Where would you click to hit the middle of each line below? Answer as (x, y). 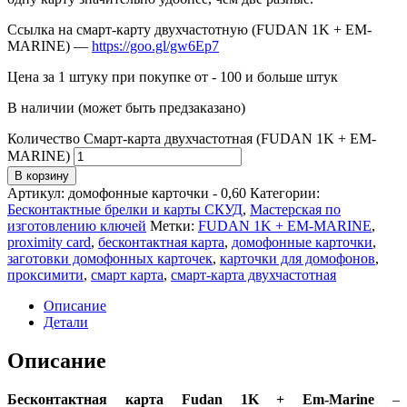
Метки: (174, 226)
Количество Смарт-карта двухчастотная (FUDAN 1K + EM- (192, 139)
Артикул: (38, 194)
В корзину (42, 176)
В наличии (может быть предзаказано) (126, 108)
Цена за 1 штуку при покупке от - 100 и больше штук (173, 77)
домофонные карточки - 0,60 (157, 194)
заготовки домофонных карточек (110, 259)
